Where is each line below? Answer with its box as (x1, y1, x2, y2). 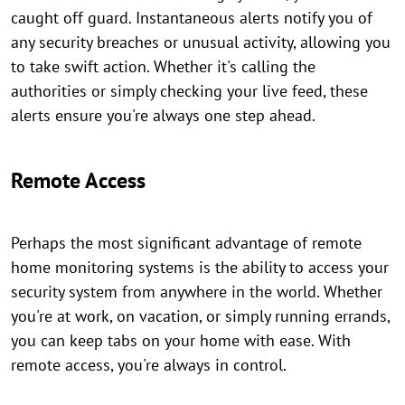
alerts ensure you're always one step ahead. (11, 105, 316, 126)
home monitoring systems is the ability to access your (11, 257, 389, 278)
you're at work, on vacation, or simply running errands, (11, 306, 390, 326)
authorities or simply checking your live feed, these (11, 80, 368, 101)
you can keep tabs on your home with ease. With (11, 330, 351, 351)
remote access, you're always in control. (11, 354, 287, 375)
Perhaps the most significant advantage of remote (11, 232, 362, 253)
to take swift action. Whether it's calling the (11, 56, 316, 77)
